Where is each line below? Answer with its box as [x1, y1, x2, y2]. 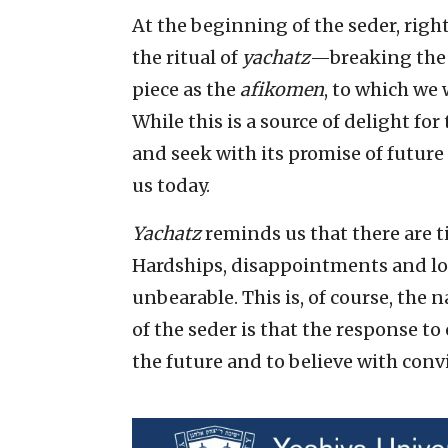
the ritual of [132, 45, 242, 69]
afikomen [240, 77, 324, 101]
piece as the [132, 77, 240, 101]
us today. [132, 173, 210, 197]
